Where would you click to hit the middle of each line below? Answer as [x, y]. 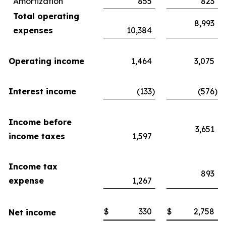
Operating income [46, 61]
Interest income [42, 91]
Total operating [46, 16]
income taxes [37, 136]
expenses [33, 30]
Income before [40, 122]
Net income [32, 212]
